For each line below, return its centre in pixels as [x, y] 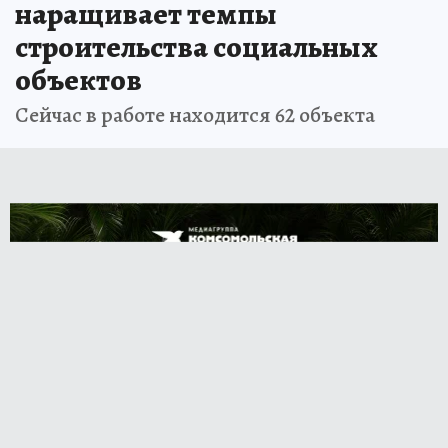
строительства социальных [196, 46]
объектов [78, 79]
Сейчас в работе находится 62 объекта [195, 114]
